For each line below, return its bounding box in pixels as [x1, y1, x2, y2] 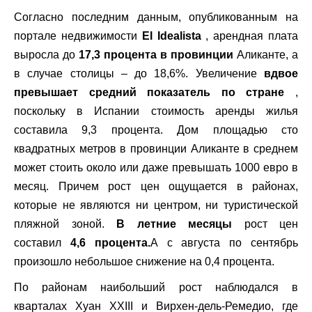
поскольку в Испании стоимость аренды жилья [14, 105, 298, 117]
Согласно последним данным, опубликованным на [14, 11, 298, 23]
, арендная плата [201, 30, 299, 42]
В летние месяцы [116, 218, 232, 230]
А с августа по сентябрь [150, 237, 299, 249]
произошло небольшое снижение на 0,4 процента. [14, 256, 274, 267]
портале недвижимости [14, 30, 142, 42]
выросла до [14, 49, 79, 61]
